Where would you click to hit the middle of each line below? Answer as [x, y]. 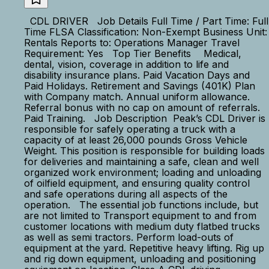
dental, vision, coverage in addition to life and [126, 64]
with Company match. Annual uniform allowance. [137, 97]
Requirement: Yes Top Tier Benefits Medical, [133, 53]
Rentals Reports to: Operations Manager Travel [132, 43]
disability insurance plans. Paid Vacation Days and [137, 75]
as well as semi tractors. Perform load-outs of [129, 237]
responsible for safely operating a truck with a [130, 129]
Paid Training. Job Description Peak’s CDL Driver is [145, 118]
